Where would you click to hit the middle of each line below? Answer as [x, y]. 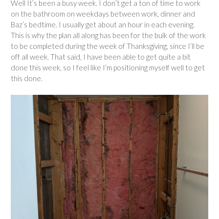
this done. [27, 78]
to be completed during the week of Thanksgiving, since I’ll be [108, 46]
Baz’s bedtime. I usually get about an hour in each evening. [103, 25]
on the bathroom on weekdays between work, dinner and [103, 14]
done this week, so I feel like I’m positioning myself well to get [108, 68]
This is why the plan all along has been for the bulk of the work [108, 35]
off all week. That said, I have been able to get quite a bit [101, 57]
